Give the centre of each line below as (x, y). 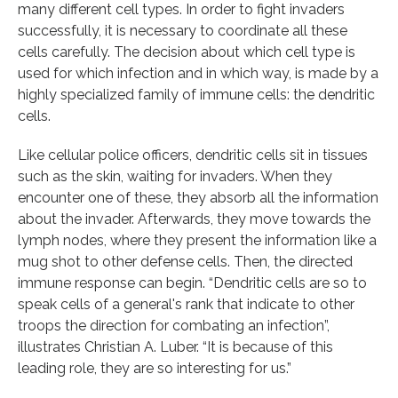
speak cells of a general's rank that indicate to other (186, 304)
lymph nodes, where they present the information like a (197, 240)
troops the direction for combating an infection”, (174, 325)
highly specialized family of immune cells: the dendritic (196, 94)
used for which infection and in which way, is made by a (198, 73)
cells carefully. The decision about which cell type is (187, 52)
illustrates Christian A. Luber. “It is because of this (175, 346)
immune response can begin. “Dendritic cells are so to (192, 283)
